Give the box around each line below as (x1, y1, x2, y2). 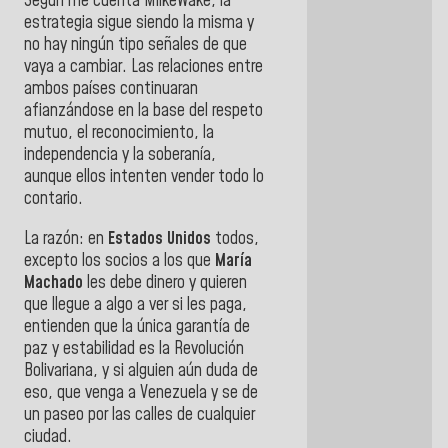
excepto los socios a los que (24, 248, 215, 273)
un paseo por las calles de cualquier (24, 402, 255, 427)
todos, (211, 226, 259, 251)
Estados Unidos (108, 226, 211, 251)
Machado (24, 270, 83, 295)
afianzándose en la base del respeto (24, 98, 263, 123)
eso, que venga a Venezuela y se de (24, 380, 258, 405)
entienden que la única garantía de (24, 314, 250, 339)
